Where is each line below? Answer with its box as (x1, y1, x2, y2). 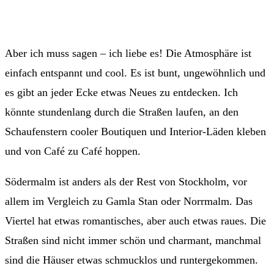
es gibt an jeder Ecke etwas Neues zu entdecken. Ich (5, 86, 238, 99)
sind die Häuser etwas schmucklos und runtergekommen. (5, 254, 258, 267)
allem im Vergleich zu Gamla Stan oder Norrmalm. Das (5, 195, 253, 208)
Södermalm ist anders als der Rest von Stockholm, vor (5, 176, 247, 188)
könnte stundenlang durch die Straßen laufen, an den (5, 106, 239, 119)
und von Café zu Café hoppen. (5, 145, 141, 158)
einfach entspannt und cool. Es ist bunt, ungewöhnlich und (5, 67, 265, 80)
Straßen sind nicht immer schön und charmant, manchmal (5, 234, 261, 247)
